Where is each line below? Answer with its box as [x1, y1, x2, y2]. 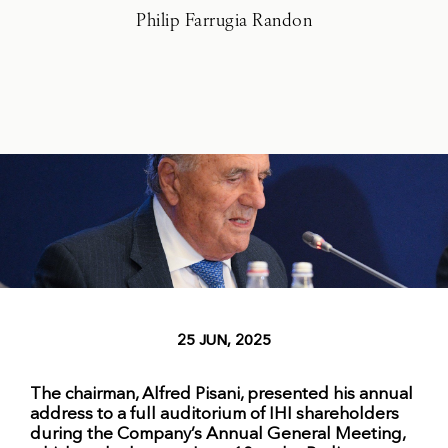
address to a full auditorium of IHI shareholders [30, 406, 399, 424]
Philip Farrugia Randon [136, 13, 312, 30]
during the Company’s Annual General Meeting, [30, 426, 405, 444]
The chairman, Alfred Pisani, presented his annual [30, 386, 413, 404]
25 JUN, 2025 [177, 334, 271, 349]
